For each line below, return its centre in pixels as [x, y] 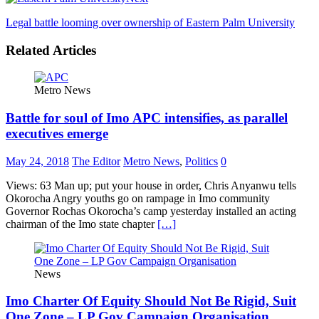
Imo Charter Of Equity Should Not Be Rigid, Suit [151, 301]
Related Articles [51, 50]
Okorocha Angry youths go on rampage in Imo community [138, 198]
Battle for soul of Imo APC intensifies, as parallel [147, 117]
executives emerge [57, 133]
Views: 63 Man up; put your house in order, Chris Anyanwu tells [151, 185]
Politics [202, 161]
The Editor [96, 161]
